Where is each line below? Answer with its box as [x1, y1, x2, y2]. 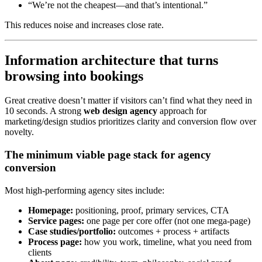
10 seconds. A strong [5, 106, 84, 116]
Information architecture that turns [5, 52, 218, 68]
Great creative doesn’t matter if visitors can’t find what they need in [5, 95, 252, 106]
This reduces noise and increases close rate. [5, 19, 164, 30]
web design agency [84, 106, 157, 116]
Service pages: [28, 215, 84, 226]
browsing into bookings [5, 68, 143, 84]
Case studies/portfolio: [28, 226, 116, 236]
